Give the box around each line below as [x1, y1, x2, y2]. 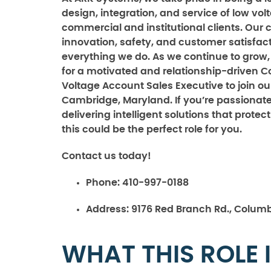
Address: [86, 204, 131, 214]
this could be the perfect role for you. [62, 125, 242, 134]
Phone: [86, 178, 122, 188]
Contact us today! [62, 151, 151, 161]
